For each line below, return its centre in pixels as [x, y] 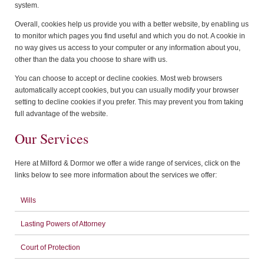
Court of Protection [50, 248]
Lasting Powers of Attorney [63, 224]
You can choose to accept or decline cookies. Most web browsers [118, 78]
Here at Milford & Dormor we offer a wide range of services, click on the [128, 164]
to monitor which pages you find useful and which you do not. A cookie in [130, 36]
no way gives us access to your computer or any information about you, [128, 47]
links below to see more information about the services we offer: [116, 175]
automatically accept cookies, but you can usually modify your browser [127, 90]
